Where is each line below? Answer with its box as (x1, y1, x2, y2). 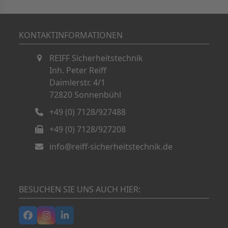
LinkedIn (64, 213, 101, 225)
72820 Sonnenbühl (49, 89, 122, 100)
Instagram (45, 213, 91, 225)
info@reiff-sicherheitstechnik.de (49, 140, 173, 152)
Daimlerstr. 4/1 (49, 76, 106, 88)
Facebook (27, 213, 69, 225)
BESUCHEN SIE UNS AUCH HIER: (19, 183, 141, 195)
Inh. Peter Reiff (49, 64, 107, 76)
